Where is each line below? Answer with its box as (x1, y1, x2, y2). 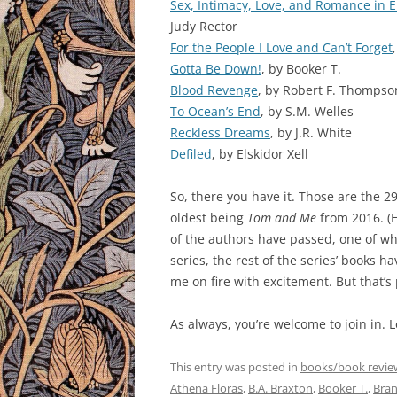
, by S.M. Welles (261, 102, 354, 120)
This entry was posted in (170, 358, 300, 375)
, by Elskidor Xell (212, 144, 308, 162)
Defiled (170, 144, 212, 162)
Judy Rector (170, 17, 237, 35)
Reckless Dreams (170, 123, 270, 141)
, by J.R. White (270, 123, 352, 141)
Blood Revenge (170, 81, 258, 98)
